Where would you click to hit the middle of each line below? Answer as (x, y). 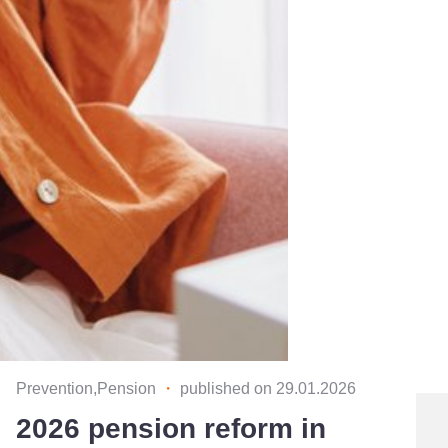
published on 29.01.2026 (268, 388)
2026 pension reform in (171, 428)
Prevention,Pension (88, 388)
